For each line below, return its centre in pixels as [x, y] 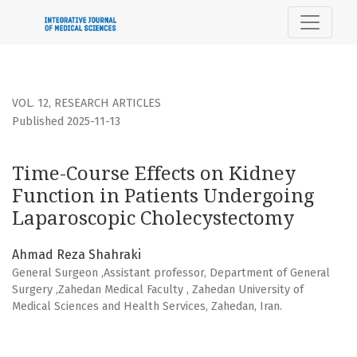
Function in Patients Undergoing [163, 196]
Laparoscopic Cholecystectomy [153, 219]
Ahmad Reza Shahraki [76, 255]
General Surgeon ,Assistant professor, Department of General [171, 273]
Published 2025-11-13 [66, 122]
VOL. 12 [30, 104]
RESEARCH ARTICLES [108, 104]
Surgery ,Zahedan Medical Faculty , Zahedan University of [158, 290]
